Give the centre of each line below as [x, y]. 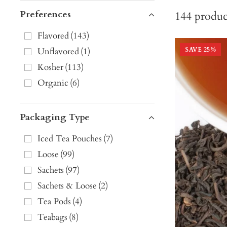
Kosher [50, 67]
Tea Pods [54, 202]
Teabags [52, 217]
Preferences [46, 15]
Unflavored [58, 52]
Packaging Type [55, 118]
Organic [53, 83]
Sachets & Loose [67, 186]
